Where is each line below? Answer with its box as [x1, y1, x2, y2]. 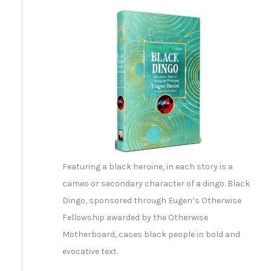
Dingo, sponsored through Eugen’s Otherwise [62, 195, 241, 206]
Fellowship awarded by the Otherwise [62, 212, 208, 223]
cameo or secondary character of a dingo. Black [62, 178, 250, 189]
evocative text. [62, 246, 118, 256]
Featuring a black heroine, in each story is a [62, 161, 233, 172]
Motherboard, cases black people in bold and [62, 229, 240, 240]
